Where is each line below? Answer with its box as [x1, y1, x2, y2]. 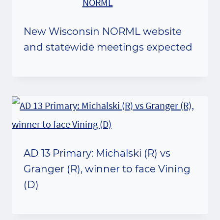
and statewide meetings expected [24, 41, 192, 53]
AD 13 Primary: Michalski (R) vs [24, 147, 170, 159]
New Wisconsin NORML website [24, 25, 182, 37]
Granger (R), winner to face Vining [24, 163, 191, 175]
